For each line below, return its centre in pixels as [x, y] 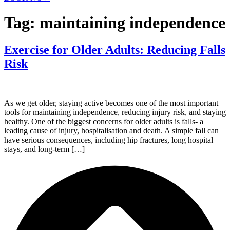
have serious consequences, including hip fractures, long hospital [109, 140]
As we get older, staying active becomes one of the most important [111, 103]
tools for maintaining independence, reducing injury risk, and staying [115, 112]
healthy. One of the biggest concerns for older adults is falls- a [104, 122]
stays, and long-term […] [44, 149]
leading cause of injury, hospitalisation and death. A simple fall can [111, 131]
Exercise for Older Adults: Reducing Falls [115, 50]
